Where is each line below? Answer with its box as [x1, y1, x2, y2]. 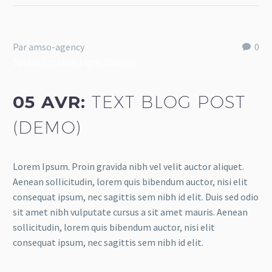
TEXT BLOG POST [92, 91, 246, 112]
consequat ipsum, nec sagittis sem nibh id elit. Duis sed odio [13, 191, 259, 203]
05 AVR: [13, 91, 92, 112]
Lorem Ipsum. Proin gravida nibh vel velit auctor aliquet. [13, 160, 244, 173]
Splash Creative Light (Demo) [13, 55, 135, 68]
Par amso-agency [13, 40, 84, 53]
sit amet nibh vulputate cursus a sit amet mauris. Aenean [13, 206, 248, 219]
